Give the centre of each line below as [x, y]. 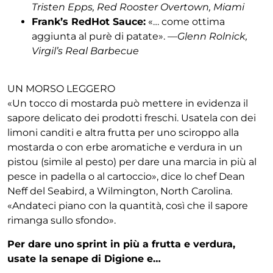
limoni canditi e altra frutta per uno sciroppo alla [123, 133]
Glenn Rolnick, [212, 36]
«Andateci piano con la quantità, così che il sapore [128, 206]
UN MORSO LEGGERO [61, 89]
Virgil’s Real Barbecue [85, 51]
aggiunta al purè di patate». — [105, 36]
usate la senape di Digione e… [84, 258]
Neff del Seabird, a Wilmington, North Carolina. [120, 191]
